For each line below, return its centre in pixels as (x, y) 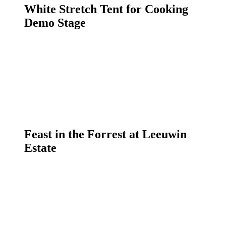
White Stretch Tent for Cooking (106, 9)
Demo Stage (55, 23)
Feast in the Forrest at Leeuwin (105, 134)
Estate (40, 148)
